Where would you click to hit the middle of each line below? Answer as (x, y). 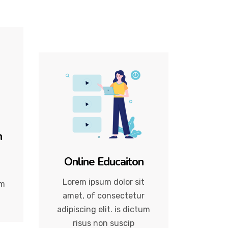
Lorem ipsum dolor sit (104, 182)
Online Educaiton (104, 162)
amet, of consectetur (104, 195)
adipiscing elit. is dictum (104, 209)
